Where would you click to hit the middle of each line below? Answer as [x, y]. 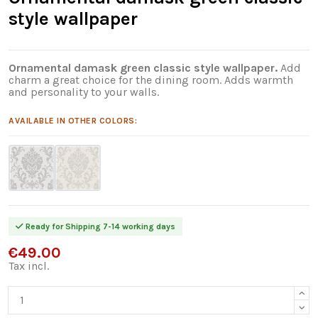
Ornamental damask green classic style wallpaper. [143, 67]
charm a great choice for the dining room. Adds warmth [151, 79]
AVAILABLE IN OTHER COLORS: [73, 120]
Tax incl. [29, 265]
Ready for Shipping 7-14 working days [99, 226]
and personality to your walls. [84, 92]
